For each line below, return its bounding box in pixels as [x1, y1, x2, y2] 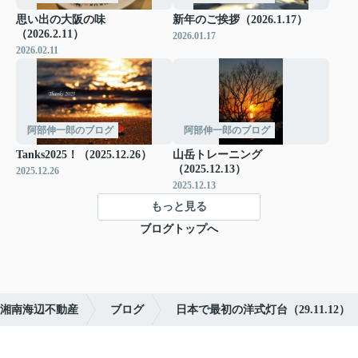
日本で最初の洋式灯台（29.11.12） [176, 303, 350, 316]
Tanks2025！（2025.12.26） [16, 148, 152, 161]
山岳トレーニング [173, 148, 262, 161]
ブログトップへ [140, 222, 218, 235]
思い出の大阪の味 [16, 14, 105, 26]
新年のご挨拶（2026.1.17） [173, 14, 308, 26]
